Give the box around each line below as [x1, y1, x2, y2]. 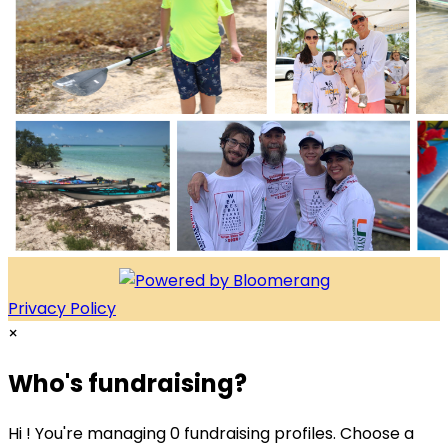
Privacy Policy [8, 297, 116, 321]
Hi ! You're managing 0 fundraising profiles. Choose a [8, 422, 414, 446]
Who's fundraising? [8, 367, 247, 401]
